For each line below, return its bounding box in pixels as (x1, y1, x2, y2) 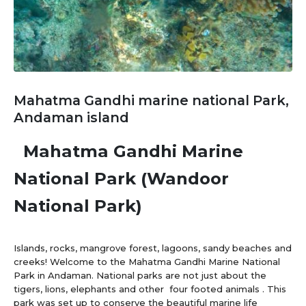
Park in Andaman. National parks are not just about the (14, 269, 266, 281)
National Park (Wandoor (14, 167, 229, 189)
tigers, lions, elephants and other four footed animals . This (14, 283, 286, 294)
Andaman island (14, 109, 129, 126)
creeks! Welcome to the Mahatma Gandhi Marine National (14, 255, 280, 267)
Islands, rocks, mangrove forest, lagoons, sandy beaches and (14, 242, 292, 253)
